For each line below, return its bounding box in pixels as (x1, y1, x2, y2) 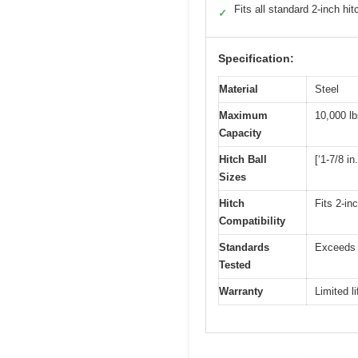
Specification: (218, 51, 294, 65)
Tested (219, 258, 251, 271)
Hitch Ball (219, 153, 267, 165)
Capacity (219, 126, 261, 139)
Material (219, 82, 258, 95)
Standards (219, 241, 269, 253)
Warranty (219, 284, 263, 297)
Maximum (219, 109, 268, 121)
